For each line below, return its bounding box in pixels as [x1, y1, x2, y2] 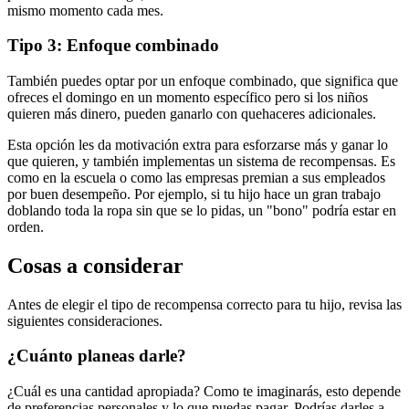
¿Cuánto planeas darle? [7, 346, 186, 366]
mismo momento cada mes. [7, 2, 163, 18]
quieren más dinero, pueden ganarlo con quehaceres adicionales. [7, 105, 376, 121]
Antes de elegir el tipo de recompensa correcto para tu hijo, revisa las [7, 296, 402, 312]
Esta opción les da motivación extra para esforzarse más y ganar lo [7, 136, 388, 152]
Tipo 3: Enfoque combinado [7, 36, 219, 56]
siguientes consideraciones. [7, 312, 163, 329]
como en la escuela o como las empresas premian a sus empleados [7, 169, 385, 185]
